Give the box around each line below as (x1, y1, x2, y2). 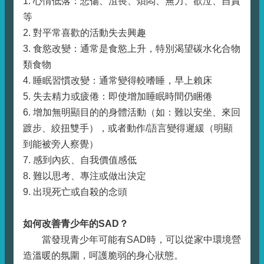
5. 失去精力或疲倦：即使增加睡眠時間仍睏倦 (23, 91, 212, 101)
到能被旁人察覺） (23, 139, 98, 149)
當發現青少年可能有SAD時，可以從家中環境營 (23, 235, 241, 245)
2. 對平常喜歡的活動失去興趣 (23, 28, 146, 38)
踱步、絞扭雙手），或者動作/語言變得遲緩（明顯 (23, 123, 233, 133)
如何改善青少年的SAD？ (23, 219, 128, 229)
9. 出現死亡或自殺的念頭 (23, 187, 127, 197)
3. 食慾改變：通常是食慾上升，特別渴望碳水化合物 (23, 44, 240, 54)
